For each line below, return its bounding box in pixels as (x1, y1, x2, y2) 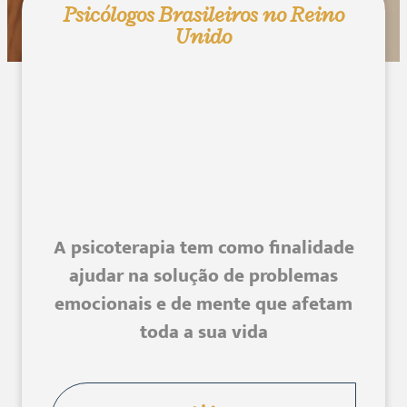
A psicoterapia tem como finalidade (53, 231, 354, 263)
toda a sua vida (139, 315, 268, 348)
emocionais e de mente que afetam (55, 287, 352, 320)
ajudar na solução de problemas (69, 259, 338, 292)
